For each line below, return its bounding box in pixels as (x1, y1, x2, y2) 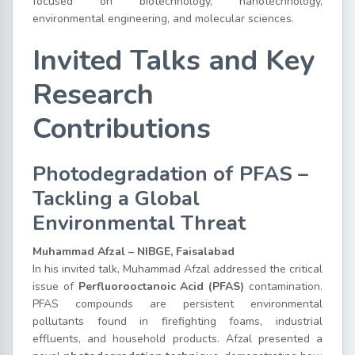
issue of (32, 278, 78, 294)
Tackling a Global (32, 184, 200, 212)
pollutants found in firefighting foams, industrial (32, 313, 323, 329)
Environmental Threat (32, 208, 246, 237)
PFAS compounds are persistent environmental (32, 296, 323, 311)
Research (32, 74, 154, 114)
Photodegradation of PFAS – (32, 159, 308, 188)
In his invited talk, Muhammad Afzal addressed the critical (32, 261, 323, 277)
